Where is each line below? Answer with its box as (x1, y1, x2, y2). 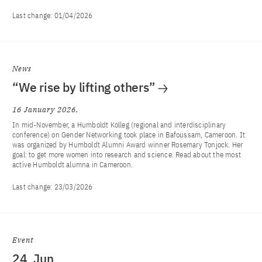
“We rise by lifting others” (12, 79, 156, 95)
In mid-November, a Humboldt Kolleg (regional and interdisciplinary (12, 120, 226, 130)
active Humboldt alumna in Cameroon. (12, 160, 133, 170)
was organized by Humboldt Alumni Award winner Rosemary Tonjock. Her (12, 140, 243, 150)
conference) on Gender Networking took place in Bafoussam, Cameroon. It (12, 130, 246, 140)
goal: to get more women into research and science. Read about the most (12, 150, 242, 160)
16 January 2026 (12, 105, 76, 115)
